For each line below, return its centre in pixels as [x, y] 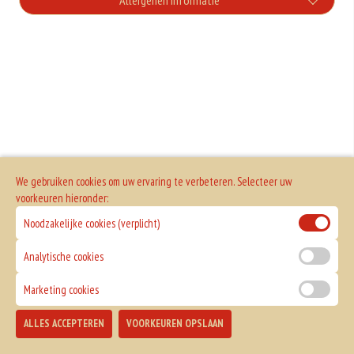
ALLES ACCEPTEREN [64, 324]
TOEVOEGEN [285, 330]
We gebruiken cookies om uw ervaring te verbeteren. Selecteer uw [154, 181]
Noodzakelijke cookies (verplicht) [92, 223]
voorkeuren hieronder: [62, 198]
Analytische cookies [64, 256]
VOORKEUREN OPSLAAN [175, 324]
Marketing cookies [61, 289]
